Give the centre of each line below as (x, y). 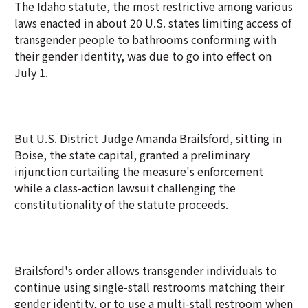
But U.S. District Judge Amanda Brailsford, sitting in (148, 138)
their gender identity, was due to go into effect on (143, 56)
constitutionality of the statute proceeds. (121, 204)
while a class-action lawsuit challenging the (125, 188)
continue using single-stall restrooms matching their (149, 287)
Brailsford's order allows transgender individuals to (146, 270)
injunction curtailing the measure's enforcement (139, 171)
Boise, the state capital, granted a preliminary (132, 155)
